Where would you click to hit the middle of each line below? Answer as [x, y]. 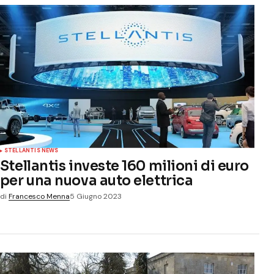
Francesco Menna [39, 196]
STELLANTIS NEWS [31, 150]
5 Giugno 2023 [95, 196]
